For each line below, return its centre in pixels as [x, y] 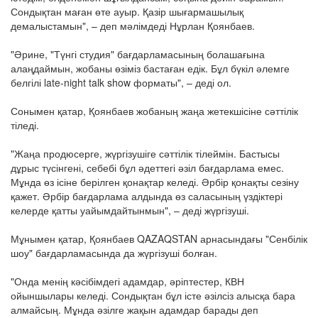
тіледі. [25, 125]
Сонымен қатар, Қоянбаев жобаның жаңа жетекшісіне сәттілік [154, 111]
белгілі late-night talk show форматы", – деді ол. [121, 83]
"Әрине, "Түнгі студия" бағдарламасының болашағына [138, 54]
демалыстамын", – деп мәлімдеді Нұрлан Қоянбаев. [133, 26]
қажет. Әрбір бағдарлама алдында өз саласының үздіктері [147, 196]
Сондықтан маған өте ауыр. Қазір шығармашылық [127, 12]
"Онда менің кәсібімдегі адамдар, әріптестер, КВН [127, 281]
